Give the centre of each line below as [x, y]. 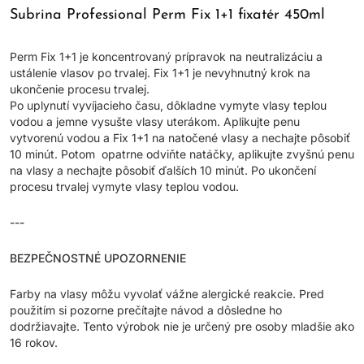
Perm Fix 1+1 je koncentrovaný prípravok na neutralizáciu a [166, 56]
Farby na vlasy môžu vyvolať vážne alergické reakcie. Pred [167, 294]
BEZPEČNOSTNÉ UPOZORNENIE [98, 258]
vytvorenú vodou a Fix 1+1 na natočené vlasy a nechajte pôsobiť [180, 138]
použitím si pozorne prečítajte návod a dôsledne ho [146, 310]
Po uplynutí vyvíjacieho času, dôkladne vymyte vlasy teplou [168, 105]
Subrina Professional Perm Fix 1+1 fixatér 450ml [167, 15]
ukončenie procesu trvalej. [80, 89]
